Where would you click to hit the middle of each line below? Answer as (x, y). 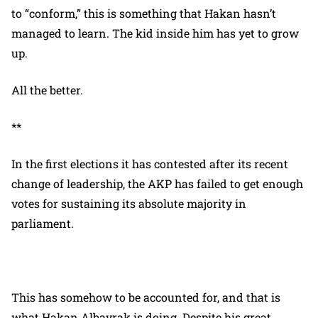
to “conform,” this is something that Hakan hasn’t (144, 13)
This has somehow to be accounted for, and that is (146, 297)
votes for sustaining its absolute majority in (129, 203)
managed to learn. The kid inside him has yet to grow (155, 33)
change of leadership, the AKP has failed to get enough (157, 183)
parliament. (43, 223)
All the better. (47, 90)
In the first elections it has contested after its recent (150, 164)
